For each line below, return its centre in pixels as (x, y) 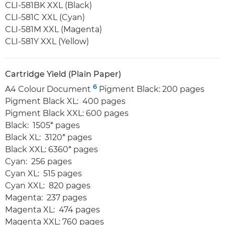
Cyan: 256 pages (38, 162)
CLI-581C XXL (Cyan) (45, 18)
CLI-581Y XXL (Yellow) (47, 42)
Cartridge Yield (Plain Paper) (63, 74)
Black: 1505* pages (42, 126)
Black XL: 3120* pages (48, 138)
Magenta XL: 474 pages (52, 210)
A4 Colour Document (49, 89)
